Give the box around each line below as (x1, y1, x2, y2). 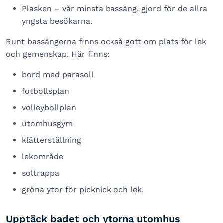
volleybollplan (22, 103, 76, 112)
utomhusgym (22, 119, 73, 128)
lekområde (22, 152, 63, 161)
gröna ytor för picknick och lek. (22, 185, 144, 194)
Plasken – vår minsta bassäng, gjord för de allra (22, 4, 207, 13)
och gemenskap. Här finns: (6, 49, 110, 59)
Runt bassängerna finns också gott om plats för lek (6, 37, 206, 46)
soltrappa (22, 168, 59, 178)
